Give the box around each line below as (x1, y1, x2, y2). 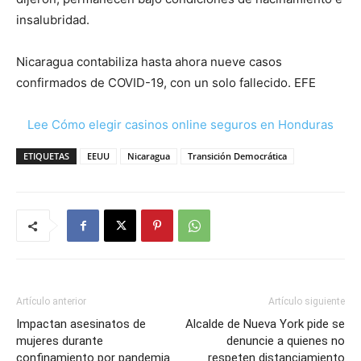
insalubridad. (16, 12, 89, 27)
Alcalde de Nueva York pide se (185, 317, 345, 331)
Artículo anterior (16, 296, 86, 307)
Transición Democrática (188, 150, 287, 162)
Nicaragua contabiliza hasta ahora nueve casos (16, 54, 282, 69)
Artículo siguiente (268, 296, 345, 307)
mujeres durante (16, 334, 103, 348)
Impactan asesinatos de (16, 317, 146, 331)
